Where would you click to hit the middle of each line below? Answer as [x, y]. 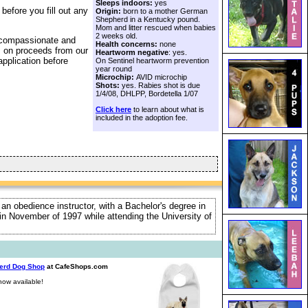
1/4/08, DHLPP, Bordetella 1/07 [147, 93]
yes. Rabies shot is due [160, 85]
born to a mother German [164, 11]
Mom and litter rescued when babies [156, 27]
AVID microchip [162, 77]
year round [114, 68]
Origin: [108, 11]
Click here [113, 109]
